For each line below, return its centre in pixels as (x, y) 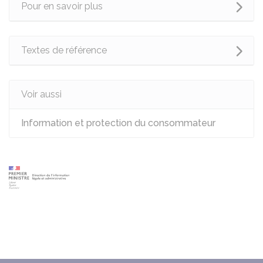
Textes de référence (64, 50)
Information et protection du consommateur (118, 123)
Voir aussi (41, 94)
